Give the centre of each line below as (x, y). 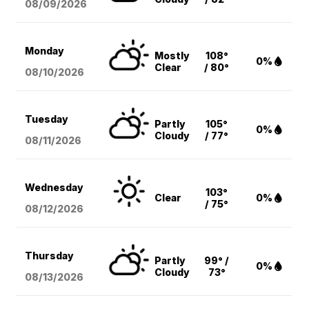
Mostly (172, 56)
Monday (45, 51)
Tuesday (47, 119)
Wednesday (54, 188)
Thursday (50, 256)
